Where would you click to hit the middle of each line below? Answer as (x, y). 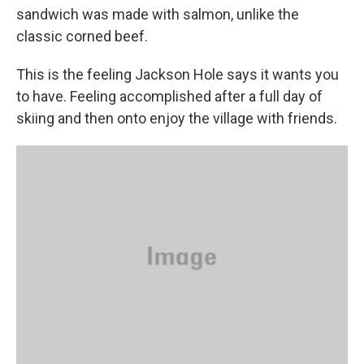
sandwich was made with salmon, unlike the (158, 14)
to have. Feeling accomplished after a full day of (169, 96)
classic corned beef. (82, 36)
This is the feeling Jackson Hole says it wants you (178, 74)
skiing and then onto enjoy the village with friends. (177, 118)
